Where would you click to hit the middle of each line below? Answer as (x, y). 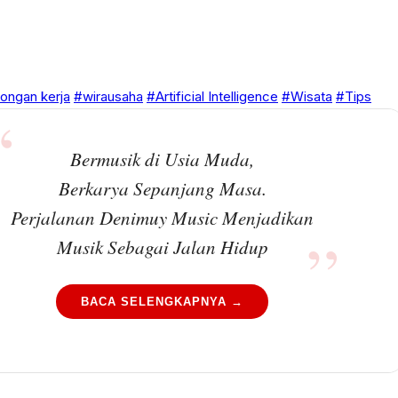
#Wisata (307, 96)
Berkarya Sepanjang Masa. (162, 188)
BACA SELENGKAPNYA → (163, 302)
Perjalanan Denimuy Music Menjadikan (163, 218)
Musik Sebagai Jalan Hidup (162, 247)
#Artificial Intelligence (212, 96)
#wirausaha (108, 96)
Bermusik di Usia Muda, (163, 159)
